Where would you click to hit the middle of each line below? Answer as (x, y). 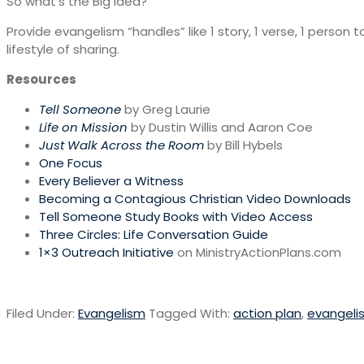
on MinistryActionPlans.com (258, 252)
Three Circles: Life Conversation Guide (154, 234)
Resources (41, 79)
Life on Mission (83, 127)
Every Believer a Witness (111, 180)
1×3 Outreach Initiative (106, 252)
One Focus (71, 162)
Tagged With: (191, 313)
